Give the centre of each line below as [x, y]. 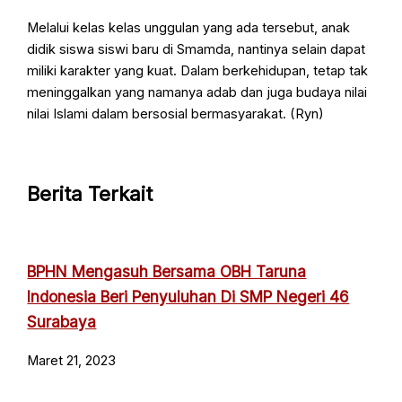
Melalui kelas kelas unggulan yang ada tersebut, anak [189, 28]
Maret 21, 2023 [72, 360]
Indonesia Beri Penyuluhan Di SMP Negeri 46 [188, 296]
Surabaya [62, 321]
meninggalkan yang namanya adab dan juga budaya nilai [197, 93]
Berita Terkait [90, 193]
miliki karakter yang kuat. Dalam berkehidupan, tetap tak [198, 71]
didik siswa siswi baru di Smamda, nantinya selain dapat [197, 50]
